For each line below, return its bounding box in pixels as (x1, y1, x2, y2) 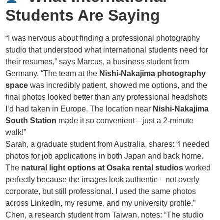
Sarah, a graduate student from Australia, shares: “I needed (5, 140, 210, 149)
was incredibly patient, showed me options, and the (28, 81, 208, 90)
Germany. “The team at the (5, 69, 100, 78)
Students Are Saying (5, 6, 161, 25)
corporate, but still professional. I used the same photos (5, 187, 196, 196)
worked (183, 164, 211, 172)
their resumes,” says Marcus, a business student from (5, 57, 190, 66)
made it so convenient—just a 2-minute (56, 116, 194, 125)
